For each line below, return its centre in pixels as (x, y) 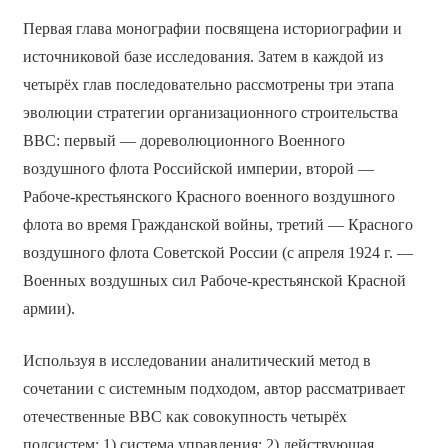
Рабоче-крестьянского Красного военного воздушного (208, 197)
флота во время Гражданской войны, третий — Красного (217, 225)
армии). (48, 309)
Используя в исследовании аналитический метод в (196, 361)
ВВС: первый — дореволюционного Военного (183, 141)
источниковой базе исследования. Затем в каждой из (202, 57)
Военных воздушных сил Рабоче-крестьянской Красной (214, 281)
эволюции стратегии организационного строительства (210, 113)
